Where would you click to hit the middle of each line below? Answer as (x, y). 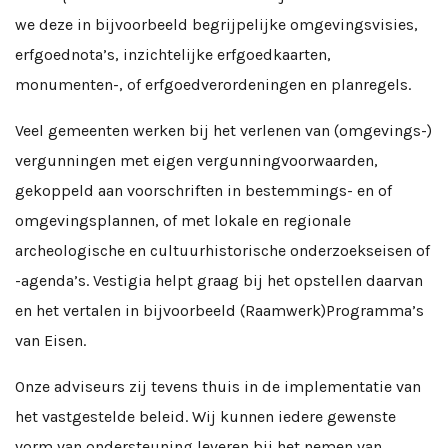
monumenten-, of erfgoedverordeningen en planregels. (213, 84)
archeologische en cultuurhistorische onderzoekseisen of (222, 250)
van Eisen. (50, 340)
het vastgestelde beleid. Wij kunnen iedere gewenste (205, 416)
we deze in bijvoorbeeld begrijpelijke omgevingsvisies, (216, 24)
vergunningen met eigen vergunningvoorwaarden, (196, 160)
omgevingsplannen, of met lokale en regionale (183, 220)
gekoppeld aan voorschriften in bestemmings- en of (203, 190)
